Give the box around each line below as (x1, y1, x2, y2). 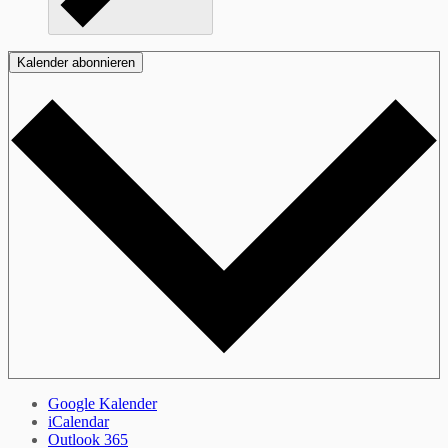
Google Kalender (48, 394, 157, 412)
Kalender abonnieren (17, 54, 135, 70)
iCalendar (48, 412, 109, 430)
